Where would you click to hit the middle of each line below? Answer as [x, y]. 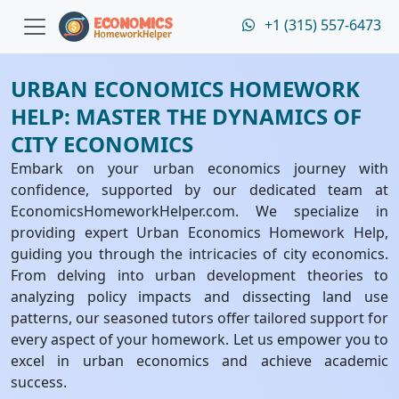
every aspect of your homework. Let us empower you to [199, 339]
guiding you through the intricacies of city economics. [199, 254]
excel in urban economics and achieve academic [199, 361]
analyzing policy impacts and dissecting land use [199, 297]
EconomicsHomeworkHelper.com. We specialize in [199, 211]
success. [39, 382]
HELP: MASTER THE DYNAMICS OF [186, 116]
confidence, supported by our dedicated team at [199, 190]
